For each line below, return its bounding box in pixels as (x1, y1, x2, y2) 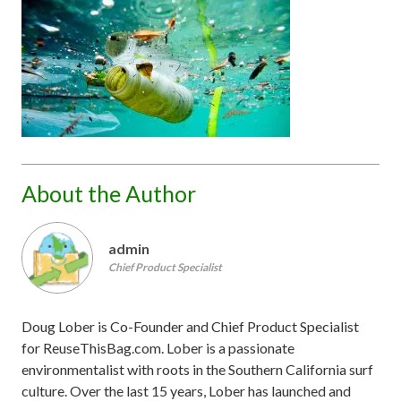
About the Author (21, 180, 196, 208)
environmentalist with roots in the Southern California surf (21, 361, 373, 379)
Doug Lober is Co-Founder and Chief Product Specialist (21, 318, 359, 336)
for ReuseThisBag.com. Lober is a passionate (21, 339, 294, 357)
